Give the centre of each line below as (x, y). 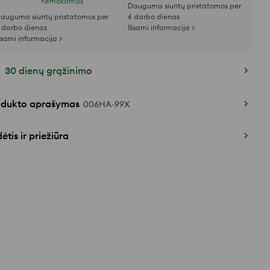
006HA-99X (106, 104)
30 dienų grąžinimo (49, 71)
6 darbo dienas (154, 17)
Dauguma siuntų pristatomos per (184, 6)
